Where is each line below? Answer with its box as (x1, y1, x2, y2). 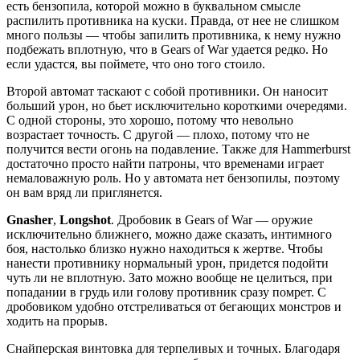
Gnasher (6, 212, 53, 227)
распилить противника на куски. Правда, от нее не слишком (6, 13, 339, 27)
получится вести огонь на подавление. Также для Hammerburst (6, 141, 350, 156)
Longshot (59, 212, 111, 227)
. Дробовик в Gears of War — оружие (111, 212, 313, 227)
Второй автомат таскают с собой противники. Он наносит (6, 84, 328, 98)
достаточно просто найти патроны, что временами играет (6, 156, 324, 170)
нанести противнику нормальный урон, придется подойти (6, 256, 329, 270)
